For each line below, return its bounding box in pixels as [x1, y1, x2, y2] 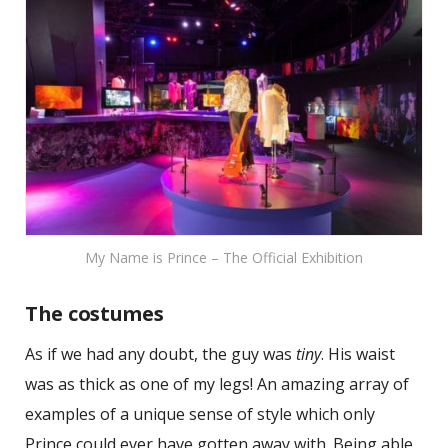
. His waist [321, 342, 395, 365]
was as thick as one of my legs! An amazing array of [25, 372, 409, 395]
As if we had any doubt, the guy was [25, 342, 296, 365]
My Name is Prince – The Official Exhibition [85, 247, 363, 267]
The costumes [25, 299, 164, 327]
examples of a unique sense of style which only [25, 402, 375, 425]
